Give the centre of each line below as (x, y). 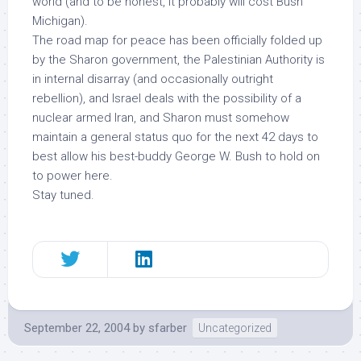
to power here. (73, 176)
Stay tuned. (63, 195)
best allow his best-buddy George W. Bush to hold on (176, 156)
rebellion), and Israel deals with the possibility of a (167, 98)
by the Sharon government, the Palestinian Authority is (178, 60)
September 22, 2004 (77, 328)
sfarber (168, 328)
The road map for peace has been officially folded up (177, 40)
